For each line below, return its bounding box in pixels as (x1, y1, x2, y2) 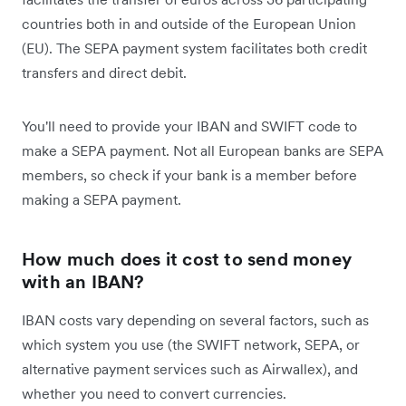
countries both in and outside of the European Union (22, 14, 356, 33)
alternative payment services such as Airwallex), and (22, 359, 358, 378)
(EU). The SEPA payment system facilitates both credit (22, 38, 367, 57)
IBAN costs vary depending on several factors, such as (22, 310, 369, 329)
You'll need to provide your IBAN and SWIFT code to (22, 116, 357, 135)
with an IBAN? (22, 269, 145, 294)
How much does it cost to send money (22, 246, 353, 271)
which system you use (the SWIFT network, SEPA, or (22, 334, 360, 353)
